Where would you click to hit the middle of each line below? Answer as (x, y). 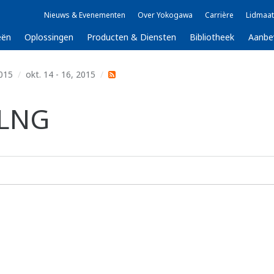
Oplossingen (49, 37)
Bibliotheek (212, 37)
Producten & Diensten (132, 37)
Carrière (219, 15)
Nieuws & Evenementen (85, 15)
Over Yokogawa (165, 15)
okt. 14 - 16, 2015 (61, 74)
